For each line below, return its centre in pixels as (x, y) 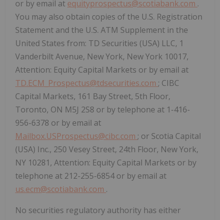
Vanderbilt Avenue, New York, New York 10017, (102, 57)
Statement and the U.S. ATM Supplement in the (102, 30)
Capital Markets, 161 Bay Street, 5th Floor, (93, 96)
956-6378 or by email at (58, 123)
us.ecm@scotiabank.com (61, 189)
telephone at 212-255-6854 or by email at (91, 176)
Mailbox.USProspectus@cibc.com (76, 136)
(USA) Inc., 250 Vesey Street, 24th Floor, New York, (107, 150)
